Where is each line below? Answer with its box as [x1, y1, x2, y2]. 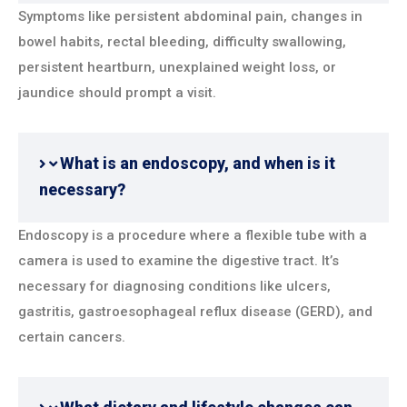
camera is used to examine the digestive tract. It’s [18, 252, 339, 269]
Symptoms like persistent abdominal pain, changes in [18, 7, 362, 25]
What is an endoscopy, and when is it [60, 153, 335, 173]
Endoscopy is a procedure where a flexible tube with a [18, 226, 367, 243]
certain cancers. [18, 328, 125, 345]
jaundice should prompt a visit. [18, 84, 216, 101]
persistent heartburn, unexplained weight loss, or [18, 58, 336, 75]
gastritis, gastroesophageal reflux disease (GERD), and [18, 303, 372, 320]
